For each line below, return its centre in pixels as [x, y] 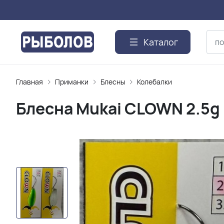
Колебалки [154, 82]
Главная [29, 82]
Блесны [113, 82]
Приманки [72, 82]
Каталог [161, 42]
